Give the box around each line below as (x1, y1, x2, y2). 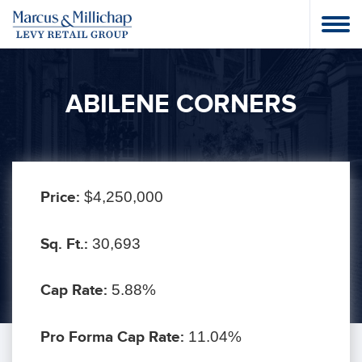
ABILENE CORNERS (65, 89, 297, 120)
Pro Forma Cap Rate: (40, 327, 188, 347)
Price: (40, 188, 84, 207)
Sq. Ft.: (40, 234, 92, 254)
